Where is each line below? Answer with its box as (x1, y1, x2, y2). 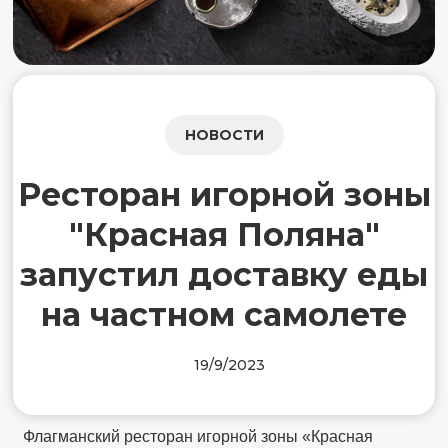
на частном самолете (41, 295, 407, 335)
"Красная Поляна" (68, 215, 380, 255)
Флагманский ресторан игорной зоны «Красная (23, 428, 374, 446)
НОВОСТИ (184, 126, 264, 145)
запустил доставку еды (20, 255, 428, 295)
